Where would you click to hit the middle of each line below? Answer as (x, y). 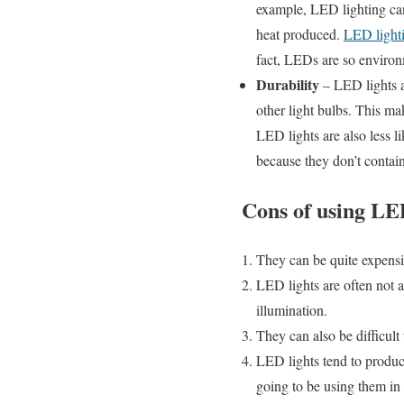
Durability (288, 84)
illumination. (292, 309)
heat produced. (300, 33)
